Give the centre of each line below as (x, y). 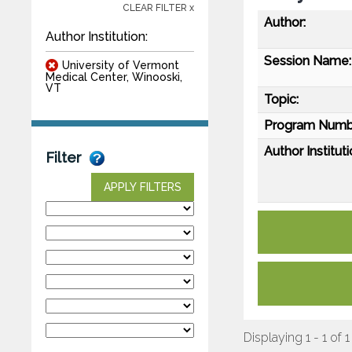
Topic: (281, 99)
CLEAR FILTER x (158, 7)
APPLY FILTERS (143, 187)
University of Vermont (121, 65)
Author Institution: (97, 36)
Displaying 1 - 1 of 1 (297, 337)
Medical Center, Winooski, (114, 77)
